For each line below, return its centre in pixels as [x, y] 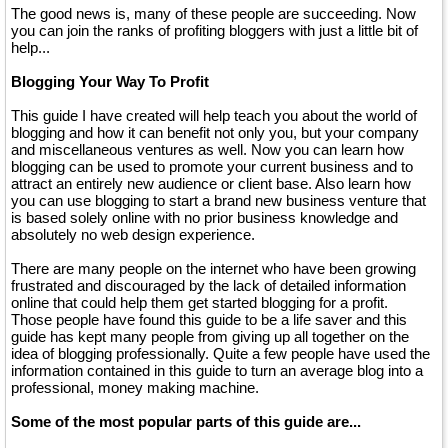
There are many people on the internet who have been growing [213, 268]
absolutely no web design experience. [133, 234]
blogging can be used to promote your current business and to [212, 166]
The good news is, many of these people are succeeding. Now [213, 13]
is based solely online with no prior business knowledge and [204, 217]
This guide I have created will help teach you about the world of [214, 115]
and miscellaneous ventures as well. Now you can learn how [207, 149]
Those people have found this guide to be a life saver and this [209, 319]
